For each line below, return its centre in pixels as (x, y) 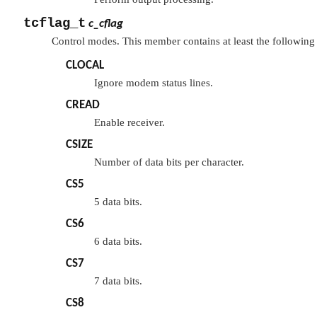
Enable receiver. (129, 123)
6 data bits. (118, 242)
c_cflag (106, 24)
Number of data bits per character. (169, 162)
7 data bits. (118, 281)
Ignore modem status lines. (154, 83)
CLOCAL (85, 66)
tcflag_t (54, 24)
